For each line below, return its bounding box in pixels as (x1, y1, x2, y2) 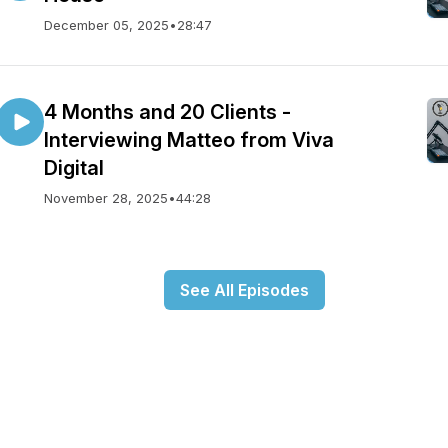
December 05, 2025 (44, 17, 169, 33)
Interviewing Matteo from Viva (44, 128, 334, 152)
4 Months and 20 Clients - (44, 100, 291, 124)
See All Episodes (179, 280, 309, 300)
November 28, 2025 (44, 190, 168, 206)
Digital (44, 156, 104, 180)
